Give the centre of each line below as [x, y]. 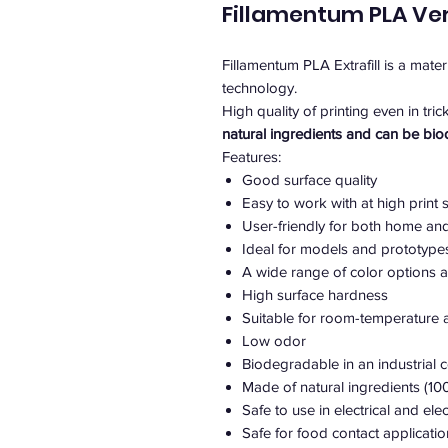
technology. [259, 87]
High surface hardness [315, 294]
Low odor [274, 340]
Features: [251, 156]
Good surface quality [309, 179]
